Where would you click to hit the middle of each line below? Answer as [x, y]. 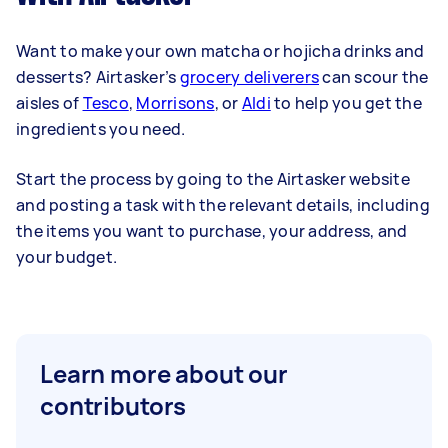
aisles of [49, 103]
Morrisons [175, 103]
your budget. [66, 257]
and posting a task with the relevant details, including [223, 205]
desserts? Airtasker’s [98, 77]
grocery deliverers [249, 77]
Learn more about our [164, 373]
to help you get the [346, 103]
